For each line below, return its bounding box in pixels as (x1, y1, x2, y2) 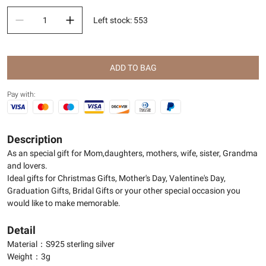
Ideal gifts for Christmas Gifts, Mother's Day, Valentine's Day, (7, 173, 226, 183)
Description (7, 133, 62, 145)
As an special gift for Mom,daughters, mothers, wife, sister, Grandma (7, 148, 258, 158)
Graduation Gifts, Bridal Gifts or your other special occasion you (7, 186, 240, 195)
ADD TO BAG (109, 63, 157, 72)
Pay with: (7, 90, 36, 99)
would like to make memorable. (7, 198, 121, 208)
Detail (7, 224, 36, 236)
